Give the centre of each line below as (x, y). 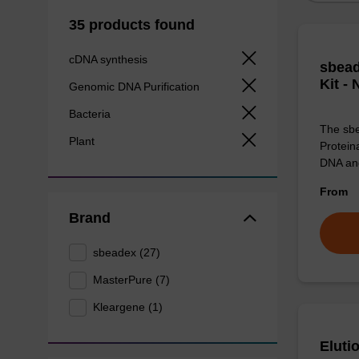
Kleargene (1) (128, 307)
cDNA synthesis (109, 59)
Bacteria (91, 114)
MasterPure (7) (132, 280)
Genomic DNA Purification (135, 86)
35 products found (131, 24)
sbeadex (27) (127, 252)
